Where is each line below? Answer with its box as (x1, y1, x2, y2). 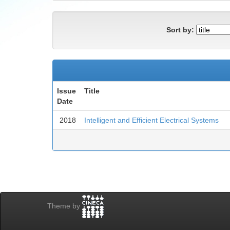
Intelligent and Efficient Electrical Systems (84, 116, 219, 124)
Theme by (47, 202, 82, 210)
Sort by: (166, 25, 194, 34)
